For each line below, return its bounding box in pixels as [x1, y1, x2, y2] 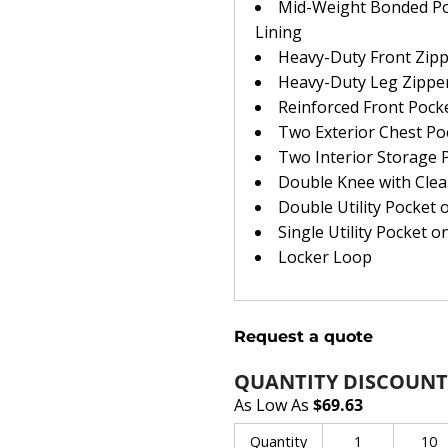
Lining [255, 21, 302, 43]
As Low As [234, 394, 313, 416]
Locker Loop [278, 246, 372, 268]
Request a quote [234, 327, 373, 346]
